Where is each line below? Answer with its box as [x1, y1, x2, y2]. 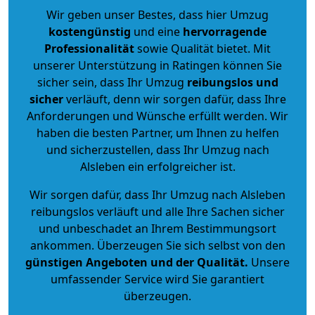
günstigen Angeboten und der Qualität [25, 254, 245, 270]
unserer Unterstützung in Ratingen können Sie [33, 57, 282, 73]
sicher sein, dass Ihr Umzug [37, 74, 187, 90]
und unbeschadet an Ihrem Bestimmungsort [39, 220, 276, 236]
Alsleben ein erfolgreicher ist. [79, 158, 236, 174]
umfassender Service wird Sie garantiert [51, 271, 264, 287]
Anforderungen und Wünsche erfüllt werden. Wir [27, 108, 288, 124]
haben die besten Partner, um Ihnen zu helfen [36, 124, 279, 141]
